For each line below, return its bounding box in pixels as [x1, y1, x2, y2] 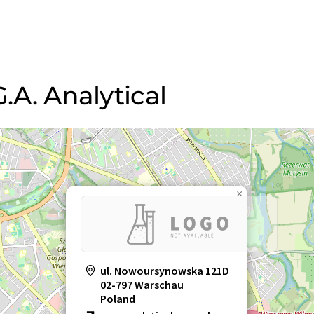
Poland [100, 292, 135, 306]
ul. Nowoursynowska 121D [100, 264, 229, 278]
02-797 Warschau [100, 278, 184, 292]
